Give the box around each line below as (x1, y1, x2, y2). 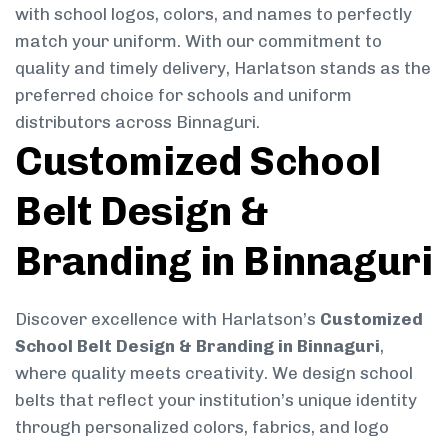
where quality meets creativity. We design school (15, 362, 413, 383)
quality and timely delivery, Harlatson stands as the (15, 57, 431, 78)
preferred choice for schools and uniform (15, 84, 352, 105)
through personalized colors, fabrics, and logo (15, 416, 389, 437)
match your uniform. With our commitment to (15, 30, 382, 51)
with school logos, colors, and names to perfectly (15, 3, 412, 24)
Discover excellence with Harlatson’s (15, 308, 320, 329)
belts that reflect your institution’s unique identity (15, 389, 417, 410)
